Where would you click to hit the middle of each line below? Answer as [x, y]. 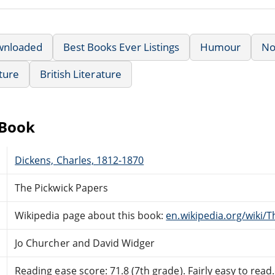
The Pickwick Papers [61, 188]
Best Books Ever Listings [121, 47]
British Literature [81, 74]
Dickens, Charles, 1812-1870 [79, 160]
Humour [220, 47]
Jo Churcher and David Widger [85, 243]
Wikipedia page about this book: [91, 215]
